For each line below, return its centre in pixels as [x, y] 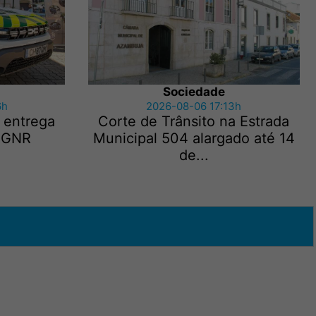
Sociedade [194, 91]
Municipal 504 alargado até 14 [194, 138]
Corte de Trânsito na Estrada [194, 121]
